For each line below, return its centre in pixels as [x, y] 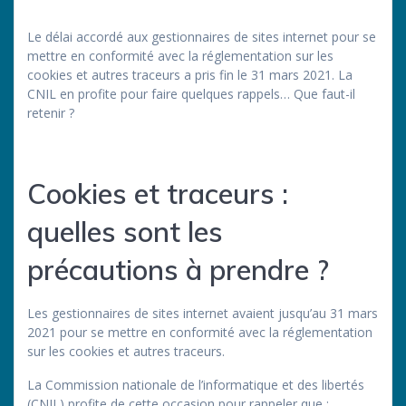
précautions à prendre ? [178, 269]
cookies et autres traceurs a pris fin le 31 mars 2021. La [190, 74]
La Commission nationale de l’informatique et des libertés [196, 384]
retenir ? [51, 112]
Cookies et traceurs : [158, 193]
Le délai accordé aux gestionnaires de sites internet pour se [202, 36]
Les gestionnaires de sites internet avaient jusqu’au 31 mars [203, 313]
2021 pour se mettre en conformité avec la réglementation [200, 332]
